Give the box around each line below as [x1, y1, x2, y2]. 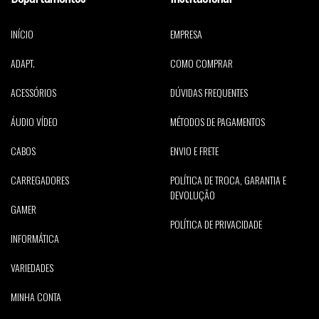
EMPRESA [170, 26, 202, 41]
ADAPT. [11, 55, 35, 70]
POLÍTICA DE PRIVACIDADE [170, 216, 262, 231]
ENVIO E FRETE [170, 142, 219, 158]
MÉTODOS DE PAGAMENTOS [170, 113, 265, 129]
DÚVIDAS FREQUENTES [170, 84, 248, 100]
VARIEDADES [11, 259, 53, 275]
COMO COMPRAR [170, 55, 233, 70]
